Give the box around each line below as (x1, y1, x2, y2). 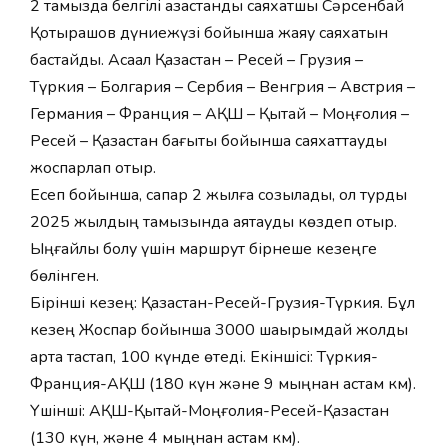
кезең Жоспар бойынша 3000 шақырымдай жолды (30, 319, 408, 341)
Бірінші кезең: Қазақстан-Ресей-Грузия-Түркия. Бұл (30, 292, 415, 314)
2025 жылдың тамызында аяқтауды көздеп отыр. (30, 211, 397, 233)
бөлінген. (30, 265, 99, 287)
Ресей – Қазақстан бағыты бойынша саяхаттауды (30, 130, 387, 152)
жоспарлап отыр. (30, 157, 156, 179)
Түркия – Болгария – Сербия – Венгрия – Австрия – (30, 76, 415, 98)
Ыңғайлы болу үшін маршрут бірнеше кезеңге (30, 238, 377, 260)
